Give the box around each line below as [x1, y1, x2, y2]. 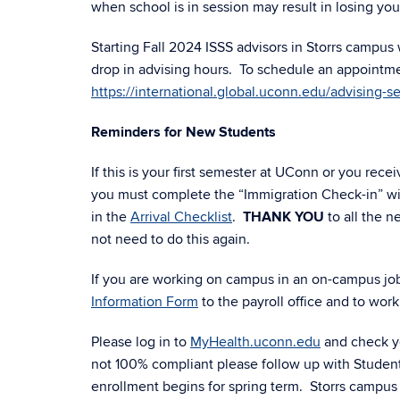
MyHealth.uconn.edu [190, 333, 321, 351]
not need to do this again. [91, 230, 250, 248]
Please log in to [91, 333, 190, 351]
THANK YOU [243, 208, 324, 226]
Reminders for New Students [91, 123, 276, 141]
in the [91, 208, 130, 226]
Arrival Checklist [130, 208, 232, 226]
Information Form [91, 293, 198, 311]
